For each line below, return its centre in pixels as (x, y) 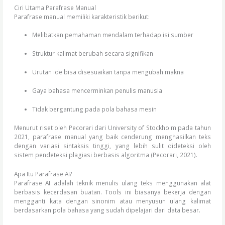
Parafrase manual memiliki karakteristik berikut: (82, 16)
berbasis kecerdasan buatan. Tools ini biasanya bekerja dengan (113, 192)
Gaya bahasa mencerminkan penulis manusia (97, 91)
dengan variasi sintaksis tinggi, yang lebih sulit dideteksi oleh (113, 146)
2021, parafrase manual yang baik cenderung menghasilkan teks (113, 137)
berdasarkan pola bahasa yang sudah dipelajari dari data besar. (107, 210)
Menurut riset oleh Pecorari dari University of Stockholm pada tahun (113, 128)
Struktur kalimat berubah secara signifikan (92, 53)
